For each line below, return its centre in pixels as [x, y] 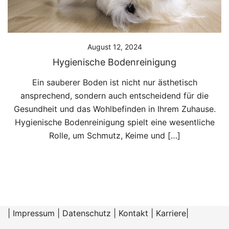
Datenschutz [87, 213]
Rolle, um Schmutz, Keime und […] [114, 135]
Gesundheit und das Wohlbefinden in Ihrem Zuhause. [114, 109]
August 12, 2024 [114, 47]
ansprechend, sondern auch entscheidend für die [114, 95]
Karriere [171, 213]
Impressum [34, 213]
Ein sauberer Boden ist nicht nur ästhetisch [114, 82]
